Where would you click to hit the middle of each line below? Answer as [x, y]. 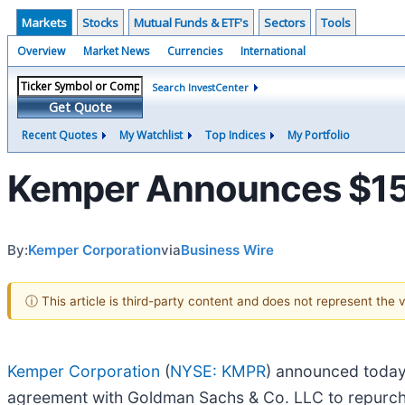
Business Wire [227, 250]
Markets [44, 23]
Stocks [100, 23]
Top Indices [235, 135]
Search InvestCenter [200, 87]
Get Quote [80, 107]
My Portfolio [319, 135]
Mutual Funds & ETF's [191, 23]
